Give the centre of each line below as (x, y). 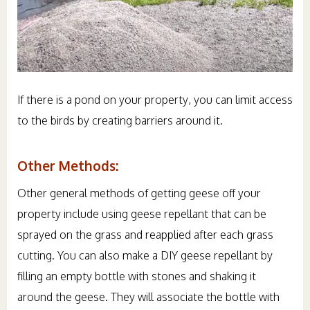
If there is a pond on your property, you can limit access (155, 99)
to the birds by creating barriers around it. (120, 120)
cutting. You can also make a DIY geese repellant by (145, 255)
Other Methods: (68, 165)
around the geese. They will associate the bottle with (148, 297)
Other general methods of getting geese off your (139, 193)
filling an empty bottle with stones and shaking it (137, 276)
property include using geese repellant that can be (142, 213)
